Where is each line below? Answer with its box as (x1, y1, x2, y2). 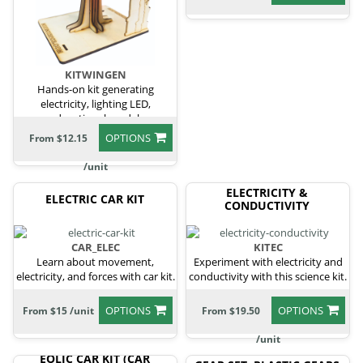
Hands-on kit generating (36, 82, 154, 97)
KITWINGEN (64, 67, 126, 83)
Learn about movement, (36, 254, 154, 269)
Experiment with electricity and (193, 254, 343, 269)
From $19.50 (202, 303, 260, 318)
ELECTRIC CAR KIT (45, 191, 144, 207)
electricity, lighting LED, (40, 96, 151, 112)
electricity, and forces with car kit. (15, 268, 175, 284)
